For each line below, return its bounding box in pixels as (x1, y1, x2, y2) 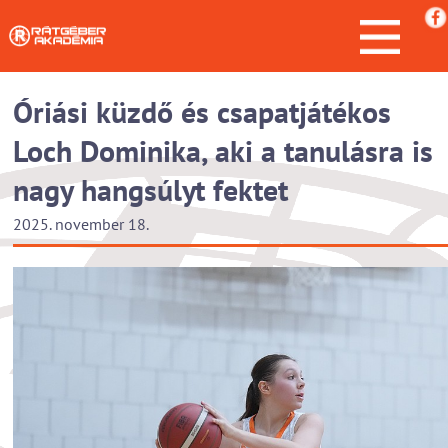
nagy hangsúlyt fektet (13, 170, 288, 209)
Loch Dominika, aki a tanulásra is (13, 131, 433, 170)
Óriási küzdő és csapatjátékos (13, 92, 391, 131)
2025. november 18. (13, 214, 149, 234)
